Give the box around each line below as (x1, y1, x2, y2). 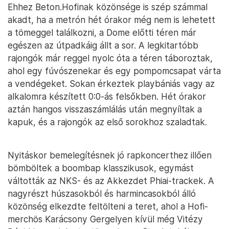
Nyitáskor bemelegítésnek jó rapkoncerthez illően (8, 150, 212, 161)
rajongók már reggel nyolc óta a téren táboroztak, (8, 53, 213, 64)
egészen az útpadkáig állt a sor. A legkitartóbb (8, 40, 198, 51)
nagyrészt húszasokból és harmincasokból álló (8, 188, 196, 199)
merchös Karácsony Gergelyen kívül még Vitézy (8, 214, 203, 225)
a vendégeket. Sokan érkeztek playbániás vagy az (8, 78, 215, 89)
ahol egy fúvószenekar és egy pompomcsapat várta (8, 65, 221, 77)
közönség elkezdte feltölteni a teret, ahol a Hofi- (8, 201, 208, 212)
